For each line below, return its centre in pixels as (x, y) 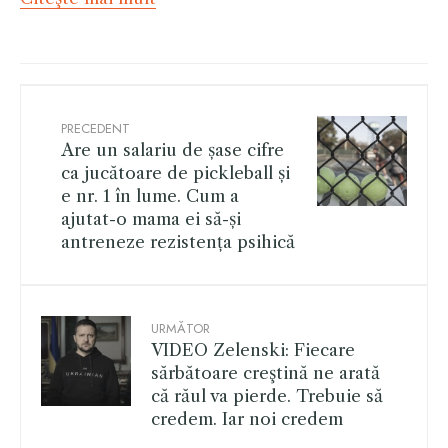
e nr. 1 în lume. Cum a (150, 196)
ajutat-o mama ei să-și (151, 219)
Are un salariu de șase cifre (172, 150)
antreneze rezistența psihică (178, 242)
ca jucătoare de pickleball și (175, 173)
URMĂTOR (180, 329)
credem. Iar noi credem (247, 419)
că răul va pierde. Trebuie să (267, 396)
